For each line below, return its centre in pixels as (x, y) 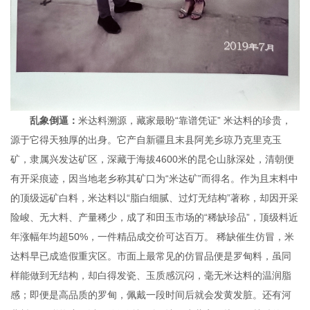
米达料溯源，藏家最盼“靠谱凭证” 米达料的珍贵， (185, 120)
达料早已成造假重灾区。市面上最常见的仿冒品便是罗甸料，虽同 (151, 256)
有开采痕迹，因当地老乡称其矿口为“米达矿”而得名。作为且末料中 (154, 178)
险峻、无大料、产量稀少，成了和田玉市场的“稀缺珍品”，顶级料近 (154, 217)
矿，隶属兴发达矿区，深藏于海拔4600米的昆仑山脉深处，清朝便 (152, 159)
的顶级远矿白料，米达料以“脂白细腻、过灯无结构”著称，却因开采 (154, 198)
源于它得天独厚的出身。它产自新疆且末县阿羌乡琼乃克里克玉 (146, 139)
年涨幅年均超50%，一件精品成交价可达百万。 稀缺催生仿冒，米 (152, 236)
